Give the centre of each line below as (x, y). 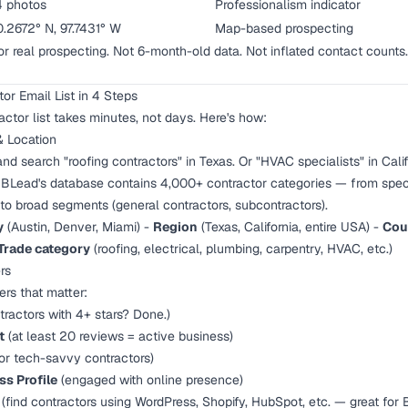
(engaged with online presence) (150, 380)
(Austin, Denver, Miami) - (78, 227)
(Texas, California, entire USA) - (290, 227)
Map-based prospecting (284, 28)
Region (175, 227)
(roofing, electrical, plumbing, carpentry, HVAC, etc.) (241, 249)
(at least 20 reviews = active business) (119, 336)
